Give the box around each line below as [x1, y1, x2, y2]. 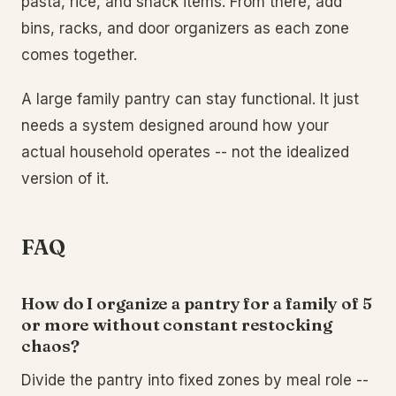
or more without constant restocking [21, 314, 332, 335]
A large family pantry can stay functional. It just [21, 90, 359, 108]
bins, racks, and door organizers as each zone [21, 19, 349, 37]
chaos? [21, 335, 80, 356]
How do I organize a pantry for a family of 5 [21, 293, 372, 314]
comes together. [21, 46, 137, 64]
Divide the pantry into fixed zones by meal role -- [21, 371, 369, 389]
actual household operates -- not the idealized [21, 143, 349, 161]
